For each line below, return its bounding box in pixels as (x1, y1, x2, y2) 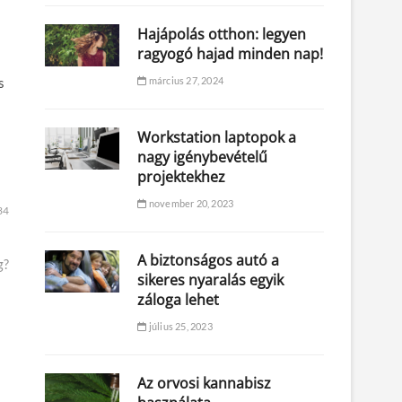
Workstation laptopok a (137, 127, 297, 147)
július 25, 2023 (146, 319, 213, 332)
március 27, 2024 (146, 74, 223, 86)
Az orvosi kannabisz (137, 372, 272, 393)
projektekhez (137, 166, 226, 187)
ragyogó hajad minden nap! (137, 43, 324, 64)
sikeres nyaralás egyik (137, 269, 284, 290)
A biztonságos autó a (137, 249, 280, 270)
